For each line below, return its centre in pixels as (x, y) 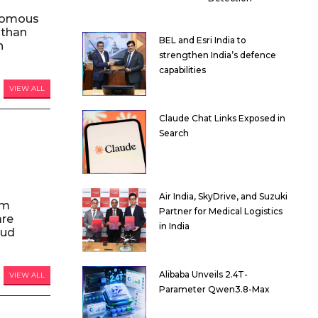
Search (174, 133)
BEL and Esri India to (203, 40)
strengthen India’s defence (218, 55)
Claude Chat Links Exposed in (222, 119)
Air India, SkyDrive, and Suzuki (223, 197)
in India (174, 226)
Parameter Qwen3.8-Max (214, 290)
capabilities (182, 70)
